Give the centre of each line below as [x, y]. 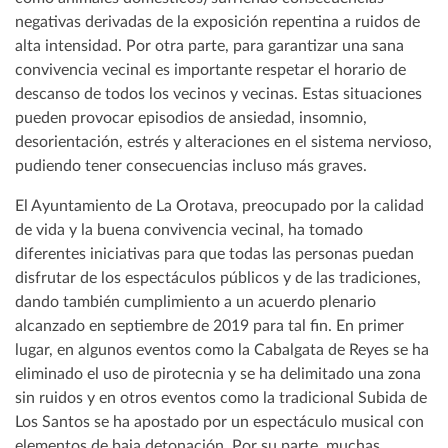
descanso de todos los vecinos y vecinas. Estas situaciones [218, 94]
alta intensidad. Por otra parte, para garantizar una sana [209, 46]
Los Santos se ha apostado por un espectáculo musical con [219, 422]
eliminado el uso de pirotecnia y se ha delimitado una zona [218, 374]
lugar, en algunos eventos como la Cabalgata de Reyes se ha [222, 350]
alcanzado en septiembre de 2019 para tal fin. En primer [209, 326]
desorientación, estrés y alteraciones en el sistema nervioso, [223, 142]
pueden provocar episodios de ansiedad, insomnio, [191, 118]
